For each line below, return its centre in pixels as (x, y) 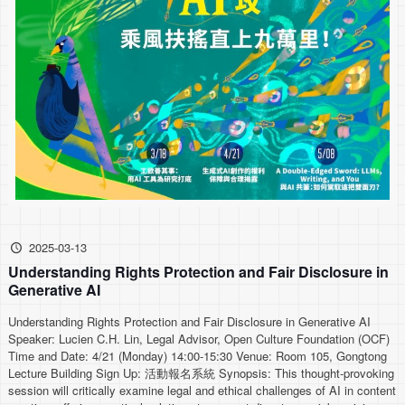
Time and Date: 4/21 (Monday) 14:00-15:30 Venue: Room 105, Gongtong (198, 356)
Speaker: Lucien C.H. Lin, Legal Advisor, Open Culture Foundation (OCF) (199, 339)
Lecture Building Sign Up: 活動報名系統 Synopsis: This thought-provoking (202, 373)
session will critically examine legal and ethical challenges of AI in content (202, 391)
